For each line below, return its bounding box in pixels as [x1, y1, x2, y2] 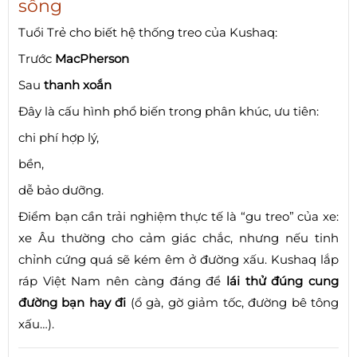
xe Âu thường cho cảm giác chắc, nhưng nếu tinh [18, 229, 339, 245]
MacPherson [55, 50, 129, 66]
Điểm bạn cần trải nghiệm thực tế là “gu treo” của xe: [18, 208, 339, 224]
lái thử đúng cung [226, 273, 339, 288]
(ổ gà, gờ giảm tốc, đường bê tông [126, 294, 339, 310]
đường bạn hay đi [18, 294, 127, 310]
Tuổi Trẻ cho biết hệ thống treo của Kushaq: [18, 24, 277, 40]
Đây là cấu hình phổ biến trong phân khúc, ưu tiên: [18, 103, 319, 119]
